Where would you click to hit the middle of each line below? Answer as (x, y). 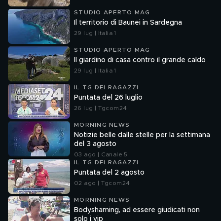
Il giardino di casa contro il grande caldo (140, 60)
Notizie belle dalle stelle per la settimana (142, 135)
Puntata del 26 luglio (108, 98)
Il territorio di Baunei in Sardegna (128, 23)
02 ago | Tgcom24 (102, 183)
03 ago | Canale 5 (101, 154)
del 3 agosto (95, 144)
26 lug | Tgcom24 (101, 108)
